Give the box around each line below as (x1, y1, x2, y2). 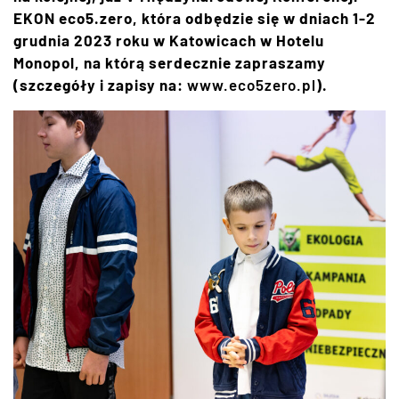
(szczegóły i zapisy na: (13, 75, 187, 94)
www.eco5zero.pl (187, 75, 316, 94)
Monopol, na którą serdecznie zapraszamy (13, 53, 326, 71)
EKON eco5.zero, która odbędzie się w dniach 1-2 (13, 8, 376, 27)
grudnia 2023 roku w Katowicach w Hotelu (13, 30, 324, 49)
